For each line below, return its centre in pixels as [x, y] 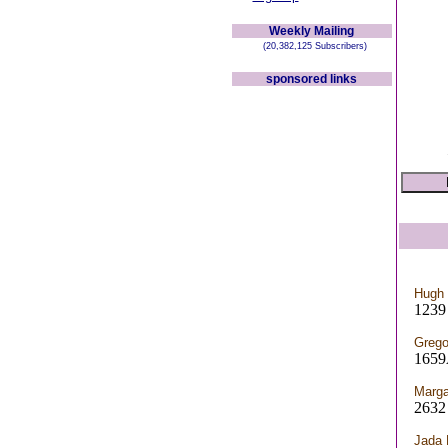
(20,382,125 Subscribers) [311, 46]
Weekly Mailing [311, 31]
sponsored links [311, 79]
